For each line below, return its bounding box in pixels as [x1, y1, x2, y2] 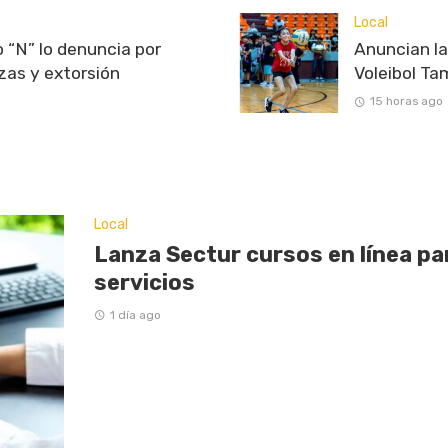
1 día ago [109, 307, 161, 322]
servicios [94, 269, 196, 295]
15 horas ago [369, 94, 443, 109]
